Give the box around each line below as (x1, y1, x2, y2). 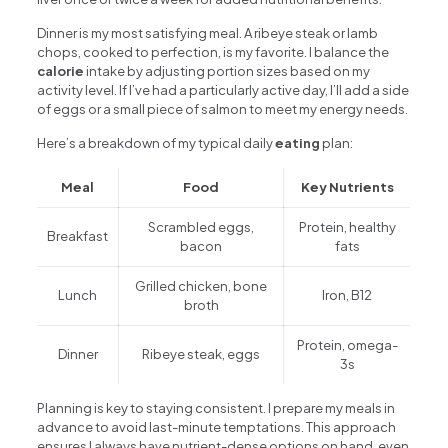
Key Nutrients (300, 178, 394, 195)
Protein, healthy (298, 218, 396, 235)
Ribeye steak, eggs (142, 345, 261, 362)
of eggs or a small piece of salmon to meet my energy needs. (37, 100, 409, 117)
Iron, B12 (322, 286, 373, 303)
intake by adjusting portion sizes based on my (84, 62, 371, 79)
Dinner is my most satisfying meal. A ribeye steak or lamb (37, 24, 379, 41)
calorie (37, 62, 85, 79)
